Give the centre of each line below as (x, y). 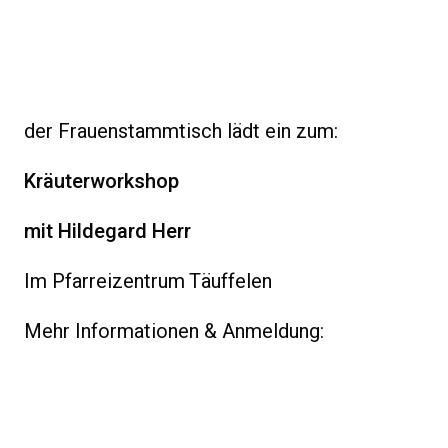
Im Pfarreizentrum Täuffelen (148, 281)
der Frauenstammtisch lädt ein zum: (181, 131)
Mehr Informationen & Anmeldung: (176, 331)
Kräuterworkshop (101, 181)
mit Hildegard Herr (107, 231)
